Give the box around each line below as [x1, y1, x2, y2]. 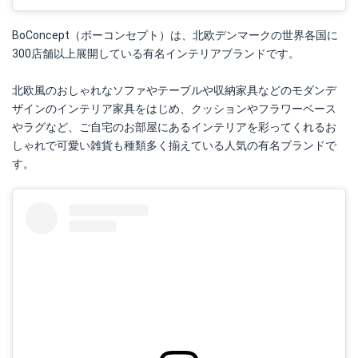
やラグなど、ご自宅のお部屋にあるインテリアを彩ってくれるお [12, 121, 336, 134]
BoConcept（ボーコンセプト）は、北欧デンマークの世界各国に [12, 29, 338, 42]
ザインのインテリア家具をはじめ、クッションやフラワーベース [12, 102, 336, 116]
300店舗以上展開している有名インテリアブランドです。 [12, 47, 300, 61]
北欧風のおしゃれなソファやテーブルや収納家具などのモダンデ [12, 84, 336, 97]
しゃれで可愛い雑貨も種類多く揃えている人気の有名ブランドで [12, 139, 336, 153]
